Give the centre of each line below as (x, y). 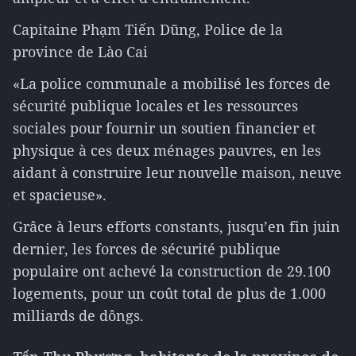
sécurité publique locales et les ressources (155, 106)
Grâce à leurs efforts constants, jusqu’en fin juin (176, 226)
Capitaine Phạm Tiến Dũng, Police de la (148, 29)
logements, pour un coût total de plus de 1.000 (169, 293)
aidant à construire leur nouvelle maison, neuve (177, 172)
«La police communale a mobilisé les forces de (172, 83)
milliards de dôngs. (78, 315)
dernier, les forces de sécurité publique (147, 249)
